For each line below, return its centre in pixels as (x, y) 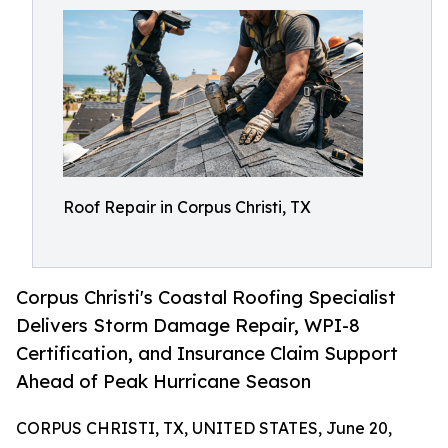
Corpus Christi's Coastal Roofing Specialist (206, 297)
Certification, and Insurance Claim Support (207, 353)
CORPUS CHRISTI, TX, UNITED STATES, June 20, (204, 428)
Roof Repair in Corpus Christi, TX (187, 207)
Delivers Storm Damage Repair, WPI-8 (188, 325)
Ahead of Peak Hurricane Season (163, 381)
